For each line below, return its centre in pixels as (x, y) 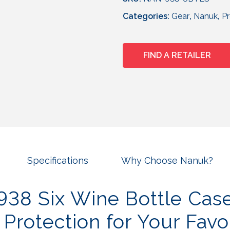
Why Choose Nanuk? (167, 161)
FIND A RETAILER (177, 55)
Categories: (147, 16)
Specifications (57, 161)
